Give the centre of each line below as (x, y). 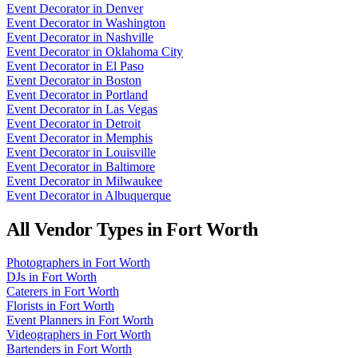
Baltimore (130, 166)
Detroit (123, 123)
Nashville (129, 37)
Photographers (43, 263)
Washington (135, 22)
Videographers (43, 335)
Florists (25, 306)
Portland (127, 94)
